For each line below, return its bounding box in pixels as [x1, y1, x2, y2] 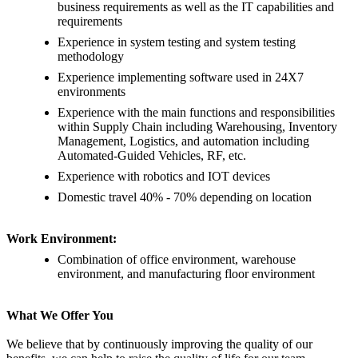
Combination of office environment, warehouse [58, 253, 296, 267]
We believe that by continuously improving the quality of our [6, 337, 312, 352]
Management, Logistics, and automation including [58, 134, 309, 149]
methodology [58, 50, 124, 64]
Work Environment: [6, 232, 117, 246]
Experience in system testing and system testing [58, 35, 296, 50]
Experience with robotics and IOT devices [58, 169, 270, 184]
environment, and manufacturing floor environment [58, 267, 315, 281]
